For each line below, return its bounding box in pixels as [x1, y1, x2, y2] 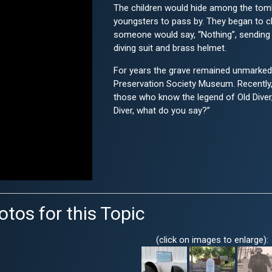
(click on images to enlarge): [155, 234, 268, 246]
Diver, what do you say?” [113, 105, 210, 117]
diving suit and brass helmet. [113, 42, 226, 54]
